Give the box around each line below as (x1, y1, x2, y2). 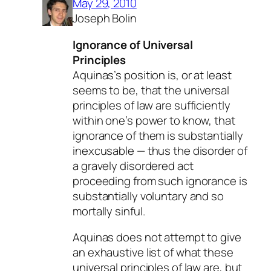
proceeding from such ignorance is (73, 172, 247, 189)
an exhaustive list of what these (73, 244, 233, 261)
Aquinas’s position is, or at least (73, 67, 232, 83)
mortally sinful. (73, 203, 145, 219)
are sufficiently (153, 97, 230, 113)
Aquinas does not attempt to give (73, 229, 241, 246)
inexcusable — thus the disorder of (73, 142, 247, 158)
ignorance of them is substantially (73, 127, 243, 143)
